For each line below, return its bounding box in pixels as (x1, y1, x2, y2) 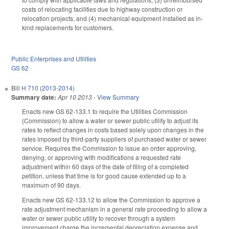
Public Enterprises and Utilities (11, 54, 96, 63)
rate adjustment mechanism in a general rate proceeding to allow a (22, 204, 207, 214)
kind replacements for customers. (22, 22, 113, 32)
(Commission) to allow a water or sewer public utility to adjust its (22, 116, 198, 125)
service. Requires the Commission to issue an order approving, (22, 144, 196, 153)
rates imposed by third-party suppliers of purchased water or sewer (22, 134, 207, 144)
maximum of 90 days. (22, 180, 81, 190)
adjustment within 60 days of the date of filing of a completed (22, 162, 189, 171)
